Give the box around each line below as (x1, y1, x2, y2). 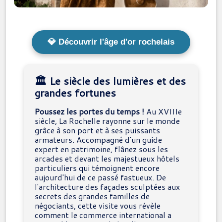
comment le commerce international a (35, 209, 171, 221)
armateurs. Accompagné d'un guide (35, 133, 162, 145)
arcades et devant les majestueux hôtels (35, 152, 179, 164)
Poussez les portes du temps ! (35, 105, 144, 117)
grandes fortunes (35, 85, 116, 100)
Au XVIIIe (144, 105, 182, 117)
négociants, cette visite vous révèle (35, 199, 161, 211)
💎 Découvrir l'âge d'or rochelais (48, 37, 174, 47)
